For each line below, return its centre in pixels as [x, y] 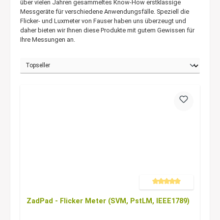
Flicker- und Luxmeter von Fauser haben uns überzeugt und [103, 21]
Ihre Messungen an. [48, 39]
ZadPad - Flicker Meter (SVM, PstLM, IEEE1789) [108, 201]
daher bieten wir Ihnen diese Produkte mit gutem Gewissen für [107, 30]
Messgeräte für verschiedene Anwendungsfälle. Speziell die [105, 11]
